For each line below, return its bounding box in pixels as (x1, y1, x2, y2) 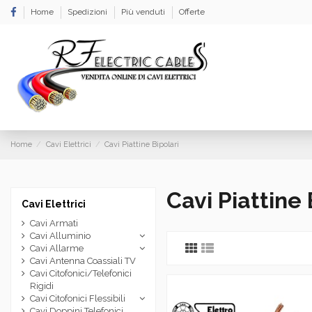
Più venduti (121, 7, 167, 17)
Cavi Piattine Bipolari (104, 139, 180, 149)
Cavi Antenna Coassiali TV (30, 256, 136, 267)
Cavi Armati (30, 218, 78, 229)
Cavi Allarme (30, 243, 84, 254)
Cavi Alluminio (30, 231, 91, 242)
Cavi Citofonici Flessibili (30, 293, 125, 304)
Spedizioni (68, 7, 109, 17)
